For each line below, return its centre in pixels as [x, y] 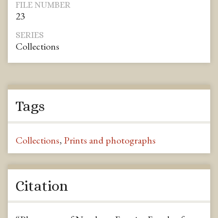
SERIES [30, 35]
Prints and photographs [110, 140]
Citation [42, 186]
